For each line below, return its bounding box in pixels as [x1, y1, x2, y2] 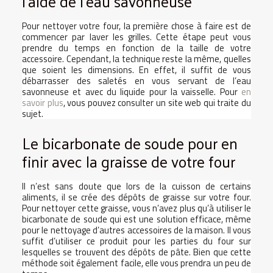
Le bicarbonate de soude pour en [22, 129, 238, 157]
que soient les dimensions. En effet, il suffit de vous [22, 62, 251, 77]
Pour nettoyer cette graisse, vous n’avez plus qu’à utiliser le [22, 201, 251, 215]
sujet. [22, 106, 43, 121]
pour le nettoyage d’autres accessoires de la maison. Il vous [22, 223, 251, 237]
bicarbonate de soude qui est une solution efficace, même [22, 212, 251, 226]
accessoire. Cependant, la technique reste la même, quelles [22, 51, 251, 66]
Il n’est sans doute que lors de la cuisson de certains [22, 179, 251, 193]
